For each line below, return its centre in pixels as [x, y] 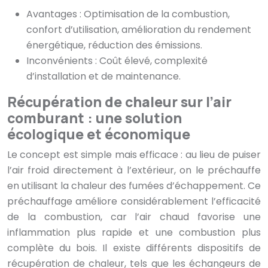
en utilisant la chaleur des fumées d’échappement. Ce [134, 186]
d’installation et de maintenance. [103, 77]
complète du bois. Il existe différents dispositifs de [134, 248]
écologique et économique [99, 134]
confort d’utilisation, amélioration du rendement [139, 30]
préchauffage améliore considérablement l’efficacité [134, 202]
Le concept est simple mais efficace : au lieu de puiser [134, 155]
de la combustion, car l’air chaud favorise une [134, 217]
